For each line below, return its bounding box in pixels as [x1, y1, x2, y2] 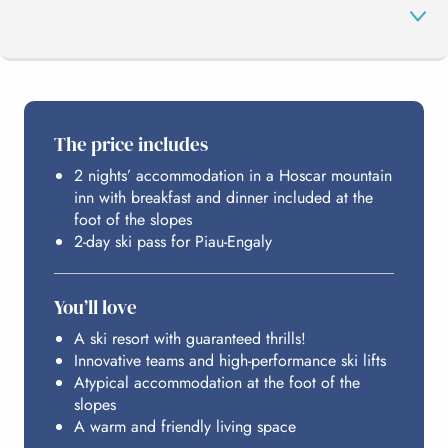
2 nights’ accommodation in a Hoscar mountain [74, 163, 392, 187]
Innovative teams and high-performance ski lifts [74, 348, 386, 372]
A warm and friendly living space [74, 414, 296, 438]
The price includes [54, 130, 208, 157]
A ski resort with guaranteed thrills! [74, 326, 306, 350]
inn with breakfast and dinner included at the [74, 185, 373, 209]
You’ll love [54, 293, 137, 320]
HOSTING [40, 248, 116, 272]
